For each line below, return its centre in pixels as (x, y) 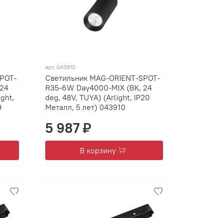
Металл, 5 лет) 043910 (86, 107)
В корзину (98, 151)
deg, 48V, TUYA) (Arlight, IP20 (98, 98)
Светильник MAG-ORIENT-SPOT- (103, 78)
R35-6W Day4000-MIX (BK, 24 (99, 88)
